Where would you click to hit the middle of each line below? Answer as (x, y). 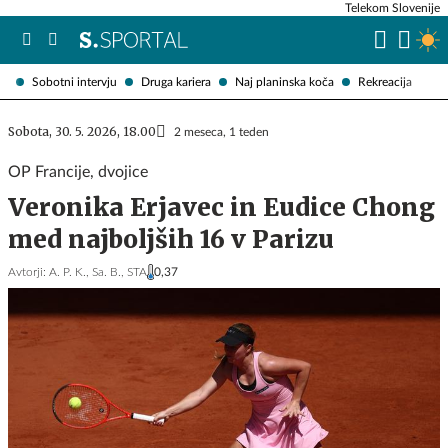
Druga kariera (176, 81)
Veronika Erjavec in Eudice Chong (221, 207)
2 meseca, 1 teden (221, 132)
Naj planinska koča (284, 81)
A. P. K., (69, 272)
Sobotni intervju (74, 81)
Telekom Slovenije (392, 8)
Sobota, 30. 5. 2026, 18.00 (82, 131)
